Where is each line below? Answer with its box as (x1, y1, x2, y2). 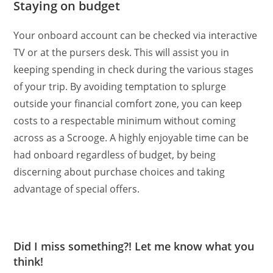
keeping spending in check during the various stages (13, 62, 254, 76)
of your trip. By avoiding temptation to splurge (13, 79, 227, 93)
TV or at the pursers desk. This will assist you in (13, 45, 230, 59)
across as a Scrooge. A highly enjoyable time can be (13, 130, 249, 144)
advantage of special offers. (13, 182, 140, 196)
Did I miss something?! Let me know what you (13, 238, 255, 253)
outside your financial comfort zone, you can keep (13, 96, 243, 110)
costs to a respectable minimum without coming (13, 113, 236, 127)
